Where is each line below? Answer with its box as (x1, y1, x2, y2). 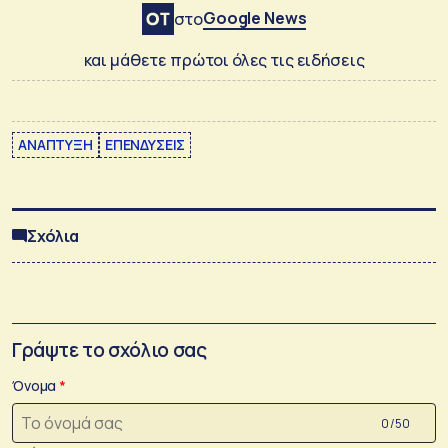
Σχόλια (27, 224, 80, 247)
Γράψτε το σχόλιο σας (12, 337, 207, 364)
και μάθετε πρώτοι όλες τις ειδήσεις (83, 48, 365, 71)
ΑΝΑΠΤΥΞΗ (18, 134, 93, 154)
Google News (203, 6, 307, 29)
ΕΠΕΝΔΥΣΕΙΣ (104, 134, 186, 154)
